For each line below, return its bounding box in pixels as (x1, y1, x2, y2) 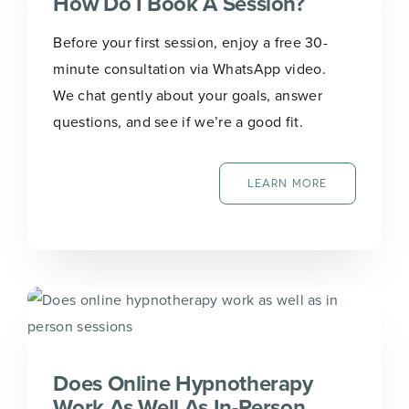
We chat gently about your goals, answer (53, 84, 322, 105)
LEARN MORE (246, 176, 328, 190)
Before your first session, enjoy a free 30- (53, 31, 329, 52)
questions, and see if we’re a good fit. (53, 110, 303, 131)
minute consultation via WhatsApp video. (53, 58, 326, 79)
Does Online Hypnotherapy (53, 366, 313, 399)
